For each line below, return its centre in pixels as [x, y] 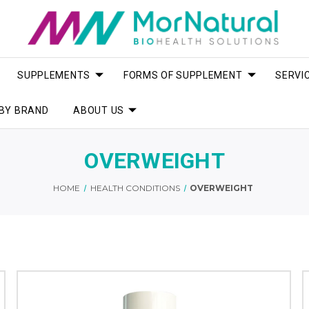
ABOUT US [99, 110]
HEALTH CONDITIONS [135, 188]
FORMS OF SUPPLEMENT [183, 75]
